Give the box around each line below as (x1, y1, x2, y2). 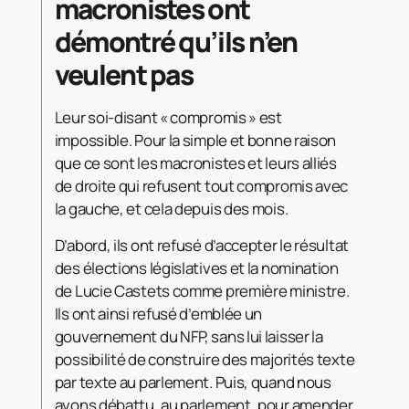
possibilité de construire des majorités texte (54, 348, 355, 370)
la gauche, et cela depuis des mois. (54, 197, 290, 219)
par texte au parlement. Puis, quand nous (54, 371, 331, 393)
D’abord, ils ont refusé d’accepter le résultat (54, 234, 349, 256)
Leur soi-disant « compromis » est (54, 106, 282, 128)
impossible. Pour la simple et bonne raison (54, 129, 337, 151)
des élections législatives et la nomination (54, 257, 339, 278)
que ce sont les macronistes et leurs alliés (54, 152, 337, 173)
